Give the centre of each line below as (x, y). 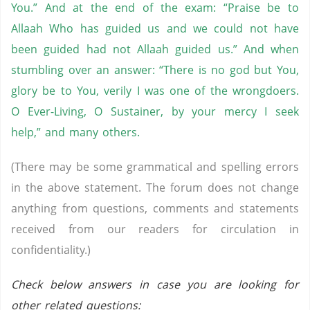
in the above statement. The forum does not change (155, 188)
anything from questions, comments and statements (155, 208)
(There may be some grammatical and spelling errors (155, 167)
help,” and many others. (75, 132)
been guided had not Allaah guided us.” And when (155, 49)
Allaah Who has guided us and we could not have (155, 28)
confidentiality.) (51, 250)
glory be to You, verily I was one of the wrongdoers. (155, 91)
